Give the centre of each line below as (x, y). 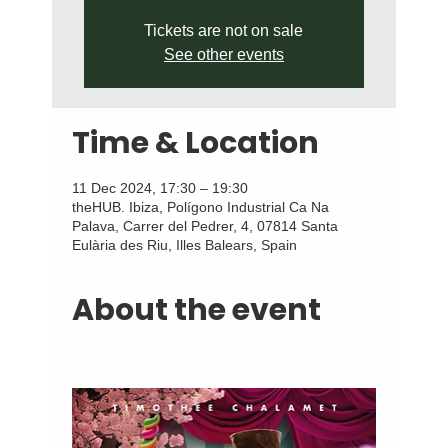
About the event (197, 310)
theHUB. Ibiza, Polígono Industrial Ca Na (201, 207)
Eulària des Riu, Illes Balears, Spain (185, 245)
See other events (223, 55)
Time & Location (196, 143)
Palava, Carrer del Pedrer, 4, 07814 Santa (205, 226)
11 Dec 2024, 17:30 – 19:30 (160, 188)
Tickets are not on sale (224, 31)
